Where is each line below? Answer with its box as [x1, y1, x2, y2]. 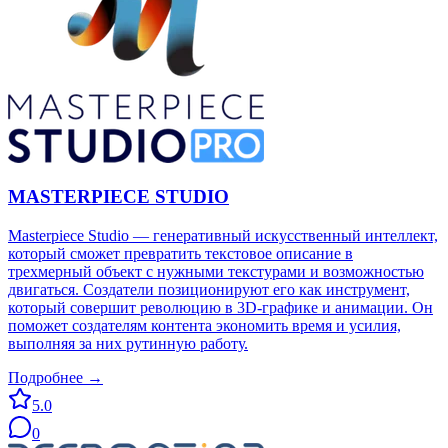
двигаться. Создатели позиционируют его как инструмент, [8, 280, 410, 298]
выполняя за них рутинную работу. [8, 334, 248, 352]
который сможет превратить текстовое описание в [8, 244, 353, 262]
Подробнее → [8, 368, 103, 386]
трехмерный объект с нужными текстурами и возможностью [8, 262, 424, 280]
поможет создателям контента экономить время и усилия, [8, 316, 401, 334]
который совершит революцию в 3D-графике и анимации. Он [8, 298, 433, 316]
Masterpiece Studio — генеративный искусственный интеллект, [8, 226, 438, 244]
